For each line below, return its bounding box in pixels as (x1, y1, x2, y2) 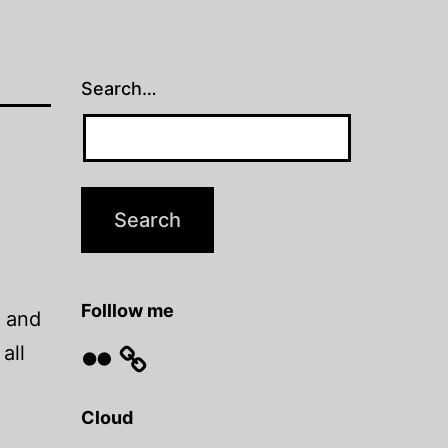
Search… (80, 78, 157, 100)
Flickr (79, 340, 113, 357)
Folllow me (80, 300, 174, 322)
